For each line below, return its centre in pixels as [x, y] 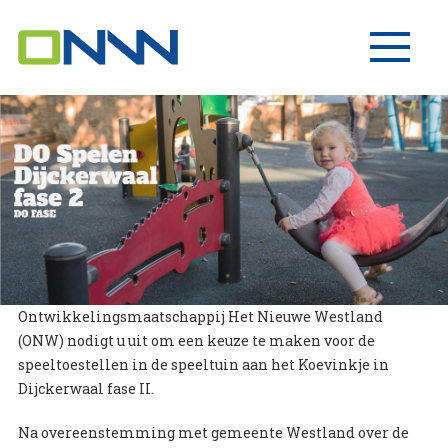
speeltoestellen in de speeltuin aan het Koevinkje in [203, 364]
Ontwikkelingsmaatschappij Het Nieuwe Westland [200, 316]
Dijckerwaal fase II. [85, 388]
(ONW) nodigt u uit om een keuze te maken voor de [196, 340]
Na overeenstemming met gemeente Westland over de [213, 432]
